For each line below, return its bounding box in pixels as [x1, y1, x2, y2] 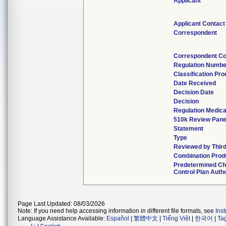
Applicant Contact [174, 20, 225, 27]
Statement [174, 125, 203, 132]
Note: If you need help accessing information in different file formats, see [18, 207, 215, 214]
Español [106, 215, 129, 222]
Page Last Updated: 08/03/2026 [18, 200, 105, 207]
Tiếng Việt [162, 215, 190, 222]
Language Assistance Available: [18, 215, 106, 222]
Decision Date [174, 89, 214, 96]
